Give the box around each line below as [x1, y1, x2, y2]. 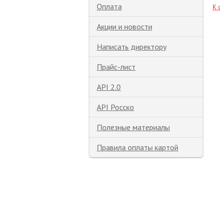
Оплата [97, 1, 122, 11]
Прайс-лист [97, 62, 136, 72]
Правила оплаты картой [97, 142, 178, 152]
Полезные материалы [97, 122, 170, 132]
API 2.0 [97, 82, 121, 92]
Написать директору [97, 42, 166, 52]
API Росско [97, 102, 134, 112]
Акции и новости [97, 22, 152, 31]
